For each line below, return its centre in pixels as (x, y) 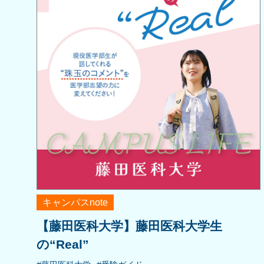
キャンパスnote (75, 202)
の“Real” (63, 244)
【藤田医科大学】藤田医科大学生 (129, 226)
